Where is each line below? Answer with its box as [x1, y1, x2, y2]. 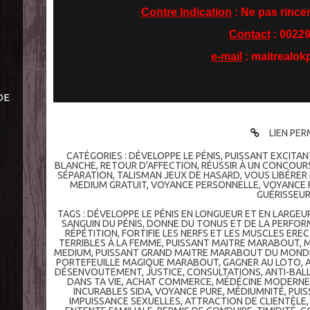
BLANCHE [54, 160, 96, 172]
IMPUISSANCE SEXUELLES [69, 295, 181, 307]
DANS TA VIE [66, 276, 122, 288]
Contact [228, 28, 271, 40]
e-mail [210, 50, 242, 62]
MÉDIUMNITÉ [227, 286, 285, 298]
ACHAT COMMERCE [125, 276, 212, 288]
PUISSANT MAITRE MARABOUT [165, 237, 300, 249]
